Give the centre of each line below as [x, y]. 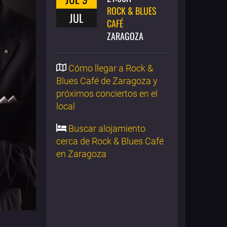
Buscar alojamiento [106, 128]
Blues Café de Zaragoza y [107, 81]
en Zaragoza [81, 154]
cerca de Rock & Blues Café [110, 141]
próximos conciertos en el [107, 93]
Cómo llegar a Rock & [110, 68]
